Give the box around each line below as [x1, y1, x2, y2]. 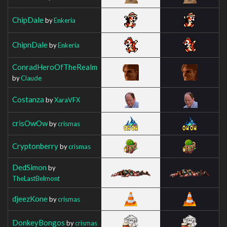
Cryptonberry [12, 141, 58, 150]
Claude [21, 73, 42, 82]
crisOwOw [12, 118, 48, 128]
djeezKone [12, 194, 48, 203]
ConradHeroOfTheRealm [12, 62, 97, 71]
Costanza [12, 94, 44, 104]
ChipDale [12, 15, 44, 24]
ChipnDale [12, 40, 48, 49]
